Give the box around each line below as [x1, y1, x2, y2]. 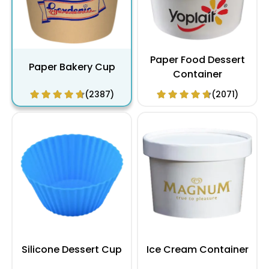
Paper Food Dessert [150, 53, 245, 67]
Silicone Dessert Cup [22, 243, 122, 257]
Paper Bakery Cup [28, 60, 115, 74]
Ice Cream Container [146, 243, 249, 257]
